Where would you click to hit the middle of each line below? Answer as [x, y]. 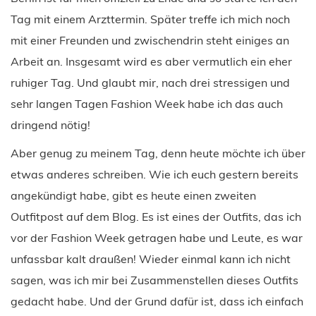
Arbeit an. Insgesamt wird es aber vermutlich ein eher [151, 61]
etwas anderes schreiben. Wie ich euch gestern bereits [154, 174]
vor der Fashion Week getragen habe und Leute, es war [157, 237]
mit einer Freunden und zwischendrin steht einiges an [150, 40]
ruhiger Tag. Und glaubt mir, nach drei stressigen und [150, 82]
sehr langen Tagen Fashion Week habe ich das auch [147, 103]
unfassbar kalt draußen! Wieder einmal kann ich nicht [151, 259]
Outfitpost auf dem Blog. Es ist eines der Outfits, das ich [156, 216]
